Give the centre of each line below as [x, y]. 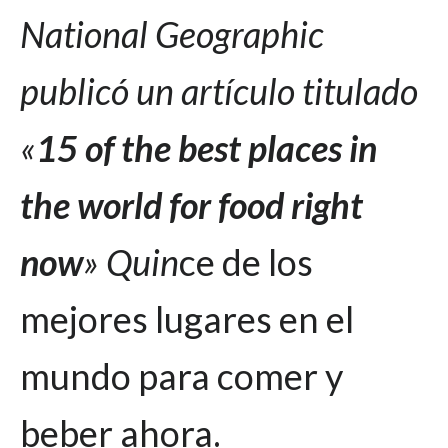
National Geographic [172, 33]
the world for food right [191, 204]
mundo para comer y [181, 375]
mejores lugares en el [187, 318]
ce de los [246, 261]
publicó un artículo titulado [219, 90]
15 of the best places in [206, 147]
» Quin [131, 261]
